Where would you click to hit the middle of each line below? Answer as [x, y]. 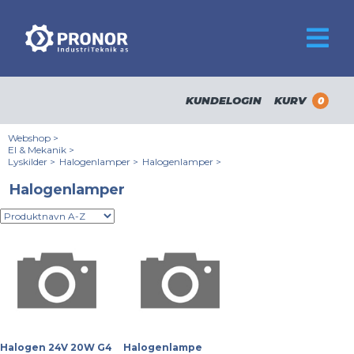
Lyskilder [28, 162]
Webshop [29, 138]
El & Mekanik [37, 150]
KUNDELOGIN [224, 100]
